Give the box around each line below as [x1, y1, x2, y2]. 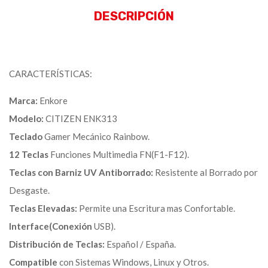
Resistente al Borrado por [153, 166, 258, 178]
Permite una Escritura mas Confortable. [77, 202, 235, 214]
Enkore [38, 95, 68, 106]
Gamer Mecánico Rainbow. [42, 130, 150, 142]
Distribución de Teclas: [9, 238, 105, 249]
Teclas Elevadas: [9, 202, 77, 214]
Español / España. [105, 238, 176, 249]
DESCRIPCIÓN [94, 8, 174, 23]
